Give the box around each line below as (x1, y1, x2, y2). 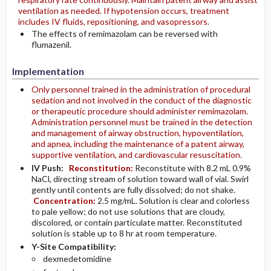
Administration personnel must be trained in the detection (31, 116, 252, 127)
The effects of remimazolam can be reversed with (31, 28, 218, 39)
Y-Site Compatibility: (31, 241, 116, 252)
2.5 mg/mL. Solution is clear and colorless (97, 195, 250, 206)
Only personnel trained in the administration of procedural (31, 83, 250, 94)
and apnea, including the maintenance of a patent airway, (31, 138, 244, 149)
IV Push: (31, 162, 67, 173)
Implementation (11, 65, 84, 77)
